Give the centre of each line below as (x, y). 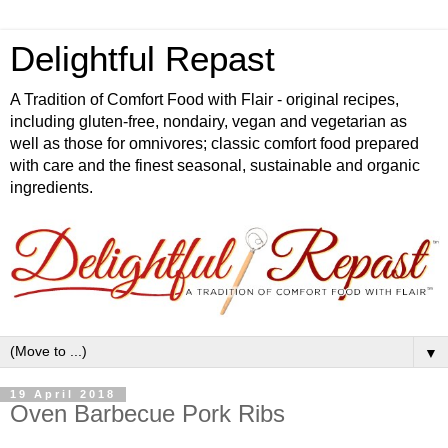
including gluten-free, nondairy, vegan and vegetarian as (208, 121)
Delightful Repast (142, 59)
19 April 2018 (63, 394)
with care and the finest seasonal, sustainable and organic (215, 165)
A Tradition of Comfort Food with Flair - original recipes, (204, 99)
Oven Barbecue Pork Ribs (147, 414)
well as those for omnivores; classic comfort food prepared (214, 143)
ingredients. (51, 187)
